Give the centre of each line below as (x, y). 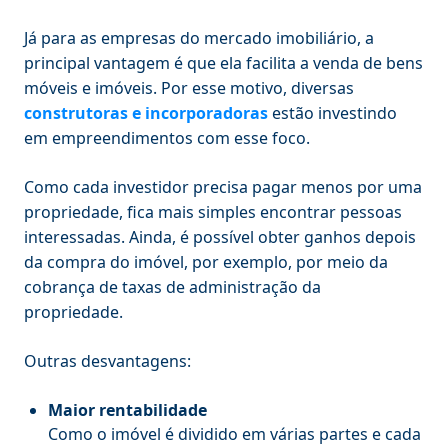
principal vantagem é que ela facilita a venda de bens (223, 62)
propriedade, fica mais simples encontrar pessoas (213, 211)
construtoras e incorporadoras (146, 112)
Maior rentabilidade (127, 409)
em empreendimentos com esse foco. (169, 137)
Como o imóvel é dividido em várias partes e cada (234, 433)
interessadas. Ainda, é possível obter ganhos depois (220, 236)
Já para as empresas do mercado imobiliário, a (199, 37)
